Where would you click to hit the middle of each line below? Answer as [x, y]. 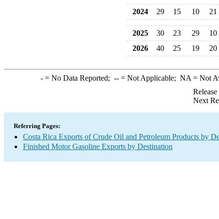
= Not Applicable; [149, 78]
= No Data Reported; [78, 78]
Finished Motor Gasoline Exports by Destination [98, 146]
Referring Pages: [37, 126]
